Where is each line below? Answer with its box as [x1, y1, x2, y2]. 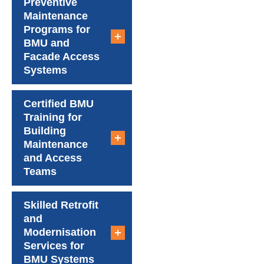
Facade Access [24, 51, 100, 63]
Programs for [24, 24, 90, 36]
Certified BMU [24, 98, 94, 110]
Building [24, 125, 66, 137]
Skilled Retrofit [24, 199, 98, 212]
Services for [24, 240, 84, 252]
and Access [24, 152, 82, 164]
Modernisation [24, 226, 96, 239]
